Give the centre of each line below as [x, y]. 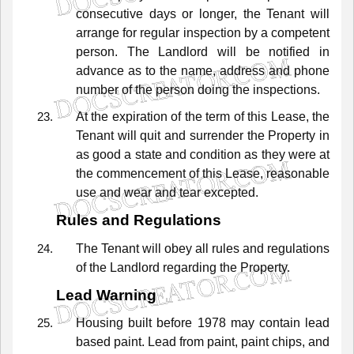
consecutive [109, 13]
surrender [216, 135]
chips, [288, 342]
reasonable [298, 173]
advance [100, 70]
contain [279, 323]
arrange [98, 32]
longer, [218, 13]
